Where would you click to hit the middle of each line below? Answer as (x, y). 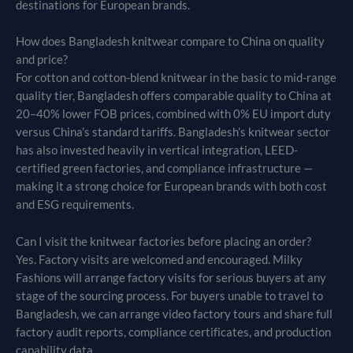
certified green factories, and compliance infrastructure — (164, 169)
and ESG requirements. (75, 205)
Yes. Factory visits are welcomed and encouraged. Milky (159, 259)
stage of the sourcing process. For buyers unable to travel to (169, 295)
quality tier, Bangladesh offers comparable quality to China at (174, 96)
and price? (42, 60)
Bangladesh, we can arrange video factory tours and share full (174, 314)
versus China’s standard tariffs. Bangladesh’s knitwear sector (173, 132)
